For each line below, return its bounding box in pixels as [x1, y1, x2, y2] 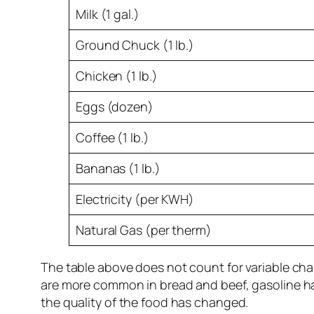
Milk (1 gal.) [76, 6, 139, 23]
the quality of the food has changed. [41, 294, 249, 311]
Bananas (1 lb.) [76, 160, 161, 177]
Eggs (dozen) [76, 98, 153, 116]
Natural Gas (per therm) [76, 221, 212, 239]
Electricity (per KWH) [76, 191, 194, 208]
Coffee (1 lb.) [76, 129, 149, 146]
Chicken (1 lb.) [76, 67, 158, 85]
